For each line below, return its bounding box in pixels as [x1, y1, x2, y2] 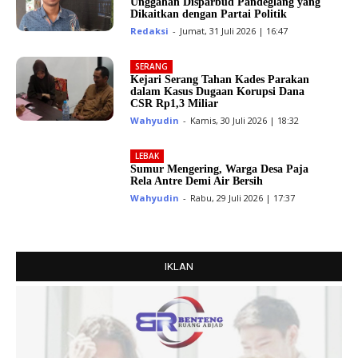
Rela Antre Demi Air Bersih [129, 175, 263, 188]
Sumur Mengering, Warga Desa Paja [129, 163, 308, 176]
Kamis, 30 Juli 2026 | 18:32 [189, 114, 299, 127]
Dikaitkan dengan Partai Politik [129, 8, 287, 21]
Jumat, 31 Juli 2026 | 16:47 [179, 25, 288, 38]
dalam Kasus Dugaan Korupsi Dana [129, 86, 304, 98]
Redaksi [129, 25, 169, 38]
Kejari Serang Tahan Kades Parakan [129, 74, 309, 86]
